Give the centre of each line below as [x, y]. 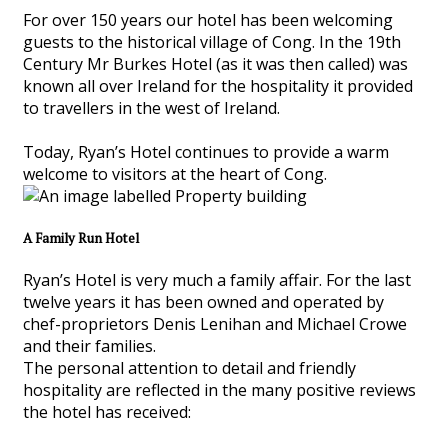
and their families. [89, 346]
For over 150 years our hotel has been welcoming [208, 19]
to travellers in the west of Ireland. [151, 107]
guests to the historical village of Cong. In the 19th [212, 41]
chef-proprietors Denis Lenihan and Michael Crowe [215, 324]
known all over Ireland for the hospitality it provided [218, 85]
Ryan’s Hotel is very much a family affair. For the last [217, 280]
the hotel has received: [107, 412]
